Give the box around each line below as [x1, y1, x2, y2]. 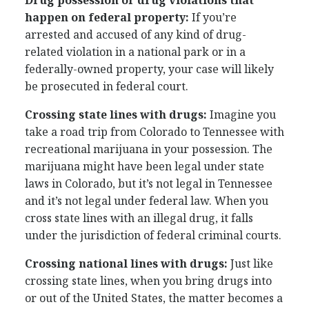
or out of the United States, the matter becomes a [25, 290, 283, 306]
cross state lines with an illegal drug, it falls [25, 210, 253, 226]
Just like [228, 256, 273, 271]
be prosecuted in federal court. [25, 79, 188, 94]
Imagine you [207, 107, 276, 122]
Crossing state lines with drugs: [25, 107, 207, 122]
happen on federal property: [25, 10, 192, 25]
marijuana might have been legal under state [25, 159, 264, 174]
